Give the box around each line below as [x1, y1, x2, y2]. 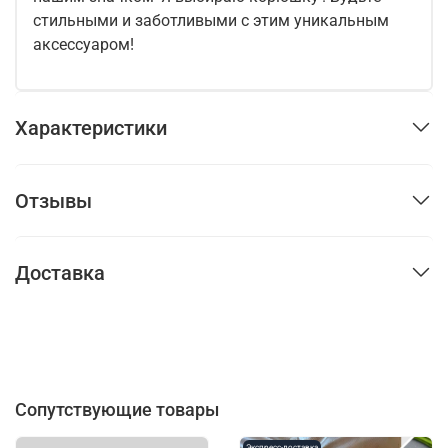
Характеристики [15, 115, 167, 140]
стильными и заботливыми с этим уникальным [33, 10, 389, 30]
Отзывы [15, 188, 92, 213]
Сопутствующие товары [15, 398, 219, 420]
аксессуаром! [33, 34, 134, 54]
